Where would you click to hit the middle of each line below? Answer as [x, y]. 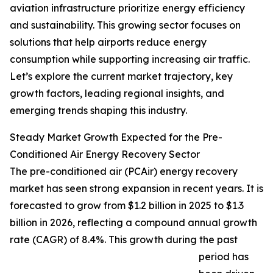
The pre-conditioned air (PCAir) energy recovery [124, 172]
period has [224, 257]
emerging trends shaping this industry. [98, 111]
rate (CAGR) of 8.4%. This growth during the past [124, 240]
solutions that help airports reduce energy [108, 42]
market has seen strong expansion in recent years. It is [136, 189]
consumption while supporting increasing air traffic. [130, 59]
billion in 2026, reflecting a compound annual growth [133, 223]
